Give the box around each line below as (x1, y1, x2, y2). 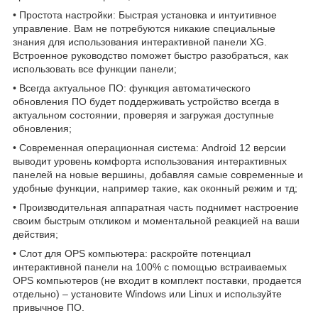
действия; (13, 229, 58, 241)
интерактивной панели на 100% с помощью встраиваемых (13, 261, 287, 273)
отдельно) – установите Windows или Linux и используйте (13, 288, 282, 300)
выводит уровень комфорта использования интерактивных (13, 155, 287, 168)
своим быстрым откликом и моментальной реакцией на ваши (13, 215, 300, 227)
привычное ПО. (13, 302, 84, 314)
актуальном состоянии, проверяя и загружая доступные (13, 109, 274, 121)
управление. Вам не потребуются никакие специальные (13, 23, 275, 35)
